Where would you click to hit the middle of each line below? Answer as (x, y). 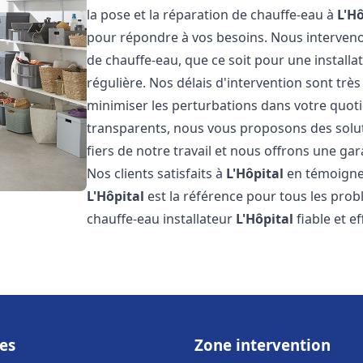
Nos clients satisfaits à (157, 173)
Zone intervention (263, 345)
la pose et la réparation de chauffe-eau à (212, 15)
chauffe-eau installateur (162, 219)
